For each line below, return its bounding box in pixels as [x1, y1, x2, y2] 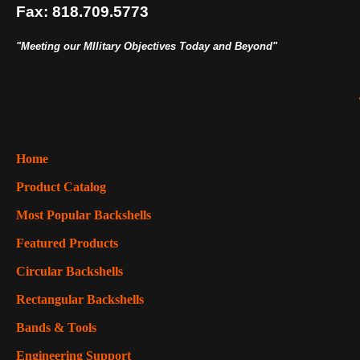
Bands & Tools [16, 321, 96, 334]
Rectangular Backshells [16, 292, 144, 306]
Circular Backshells [16, 264, 123, 278]
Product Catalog [16, 180, 106, 194]
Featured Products [16, 236, 118, 250]
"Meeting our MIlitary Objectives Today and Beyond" [16, 40, 277, 52]
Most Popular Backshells [16, 208, 151, 222]
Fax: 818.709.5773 [16, 3, 149, 20]
